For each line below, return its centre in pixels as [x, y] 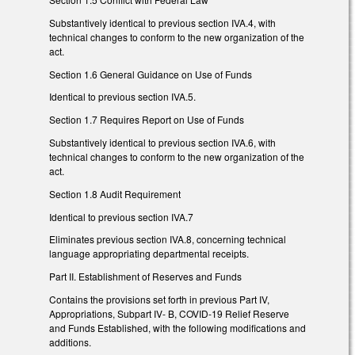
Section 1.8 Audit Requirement [115, 193]
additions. [70, 342]
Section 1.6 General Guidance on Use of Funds [151, 74]
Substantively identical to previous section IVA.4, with [162, 22]
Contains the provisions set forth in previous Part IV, [159, 300]
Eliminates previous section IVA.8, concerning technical [168, 239]
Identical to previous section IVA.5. [122, 97]
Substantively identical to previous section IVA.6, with [162, 143]
